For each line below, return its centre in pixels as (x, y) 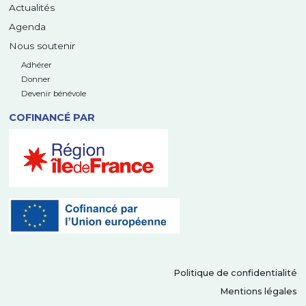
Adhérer (36, 65)
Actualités (32, 8)
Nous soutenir (42, 46)
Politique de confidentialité (235, 273)
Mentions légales (258, 292)
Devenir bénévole (53, 94)
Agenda (28, 27)
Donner (36, 80)
